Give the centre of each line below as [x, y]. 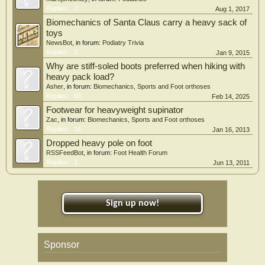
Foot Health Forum [140, 152]
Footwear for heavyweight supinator [115, 110]
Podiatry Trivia [123, 42]
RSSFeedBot [65, 152]
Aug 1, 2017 [232, 9]
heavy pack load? [80, 77]
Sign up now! [132, 203]
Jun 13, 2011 [231, 162]
